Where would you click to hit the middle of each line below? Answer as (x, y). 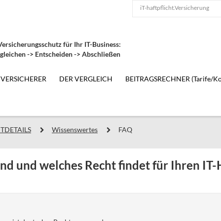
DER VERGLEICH (86, 79)
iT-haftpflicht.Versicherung (175, 8)
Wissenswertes (75, 129)
